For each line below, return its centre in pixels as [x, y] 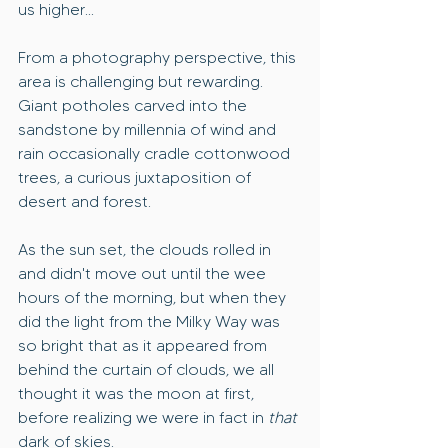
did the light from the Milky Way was [151, 322]
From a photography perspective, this [159, 58]
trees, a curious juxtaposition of [136, 178]
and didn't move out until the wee [144, 274]
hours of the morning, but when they [154, 298]
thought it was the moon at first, [138, 394]
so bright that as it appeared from [144, 346]
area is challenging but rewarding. [142, 82]
